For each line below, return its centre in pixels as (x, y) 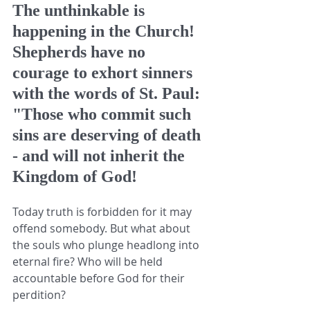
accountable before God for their (100, 278)
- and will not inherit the (101, 155)
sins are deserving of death (109, 135)
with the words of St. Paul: (108, 93)
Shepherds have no (81, 52)
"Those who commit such (104, 114)
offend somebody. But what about (103, 228)
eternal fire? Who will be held (89, 261)
